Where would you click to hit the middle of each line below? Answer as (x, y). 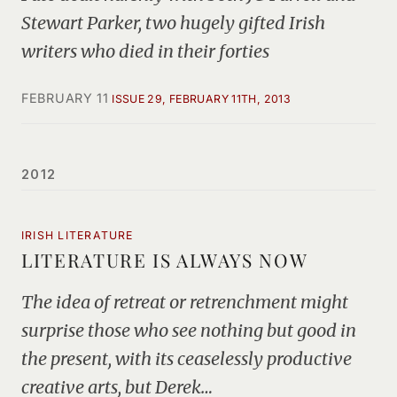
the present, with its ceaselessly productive (187, 358)
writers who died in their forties (145, 51)
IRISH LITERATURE (78, 235)
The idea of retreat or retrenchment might (185, 302)
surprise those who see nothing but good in (189, 330)
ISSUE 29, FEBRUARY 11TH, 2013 (201, 99)
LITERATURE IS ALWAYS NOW (165, 260)
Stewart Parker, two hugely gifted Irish (173, 23)
